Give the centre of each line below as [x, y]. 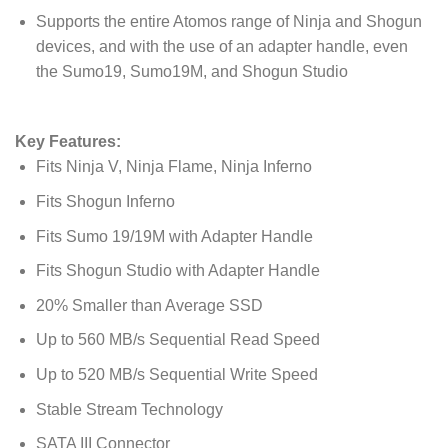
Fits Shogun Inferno [105, 202]
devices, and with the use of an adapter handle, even [221, 46]
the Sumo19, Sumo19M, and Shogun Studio [191, 71]
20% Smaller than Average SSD [149, 305]
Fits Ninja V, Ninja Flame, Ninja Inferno [173, 167]
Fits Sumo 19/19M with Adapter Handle [174, 236]
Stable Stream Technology [129, 409]
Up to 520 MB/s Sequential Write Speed [176, 375]
